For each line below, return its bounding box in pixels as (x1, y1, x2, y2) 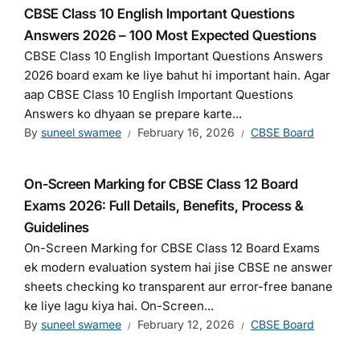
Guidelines (24, 219, 89, 236)
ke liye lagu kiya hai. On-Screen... (24, 298, 214, 314)
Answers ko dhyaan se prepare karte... (24, 106, 242, 122)
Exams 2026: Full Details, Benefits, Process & (24, 198, 304, 215)
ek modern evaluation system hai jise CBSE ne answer (24, 260, 333, 276)
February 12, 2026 (137, 317, 235, 332)
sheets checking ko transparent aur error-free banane (24, 279, 333, 295)
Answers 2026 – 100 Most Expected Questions (24, 27, 317, 44)
